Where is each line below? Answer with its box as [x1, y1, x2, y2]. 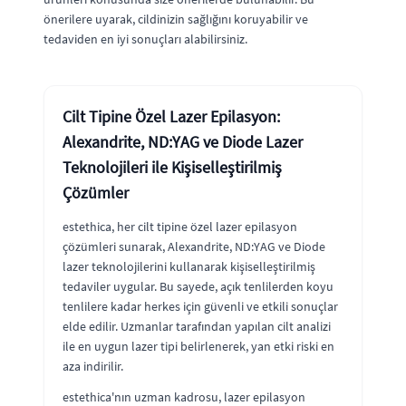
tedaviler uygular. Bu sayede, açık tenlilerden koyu [63, 277, 333, 295]
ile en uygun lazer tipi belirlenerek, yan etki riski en [63, 337, 334, 354]
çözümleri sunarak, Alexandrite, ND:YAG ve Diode [63, 237, 325, 255]
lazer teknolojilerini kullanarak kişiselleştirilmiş [63, 257, 315, 275]
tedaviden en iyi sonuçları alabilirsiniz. [43, 30, 247, 47]
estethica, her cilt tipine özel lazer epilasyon [63, 217, 297, 235]
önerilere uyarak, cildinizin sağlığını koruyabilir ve [43, 10, 308, 27]
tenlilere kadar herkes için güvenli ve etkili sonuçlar [63, 297, 338, 314]
